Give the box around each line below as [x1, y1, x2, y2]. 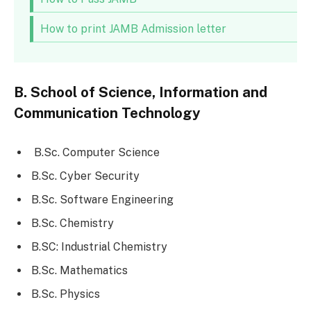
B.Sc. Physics [31, 287, 100, 301]
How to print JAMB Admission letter [40, 22, 226, 35]
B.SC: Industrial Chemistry [31, 240, 167, 254]
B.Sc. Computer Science [31, 146, 160, 160]
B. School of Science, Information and [14, 83, 267, 101]
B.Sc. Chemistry [31, 217, 114, 230]
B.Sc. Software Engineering [31, 193, 174, 207]
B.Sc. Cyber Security [31, 169, 140, 183]
